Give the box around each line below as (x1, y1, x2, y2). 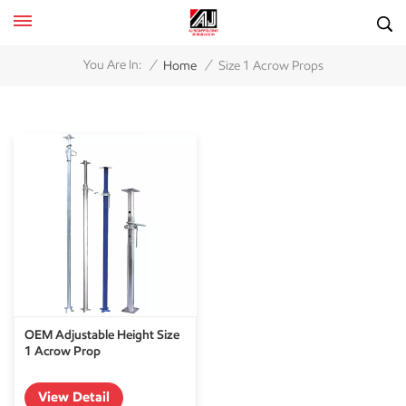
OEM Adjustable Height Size (24, 326, 180, 343)
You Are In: (82, 57, 141, 73)
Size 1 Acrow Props (217, 57, 324, 73)
